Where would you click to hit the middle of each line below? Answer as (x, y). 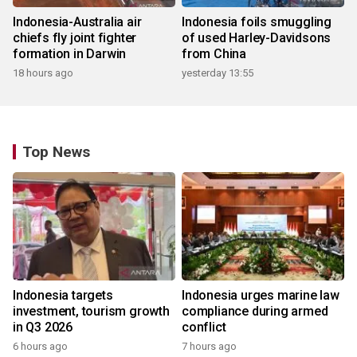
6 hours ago (40, 347)
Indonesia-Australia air (77, 22)
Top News (56, 152)
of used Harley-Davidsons (257, 38)
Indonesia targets (63, 296)
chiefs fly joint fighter (75, 38)
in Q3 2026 (43, 328)
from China (214, 54)
